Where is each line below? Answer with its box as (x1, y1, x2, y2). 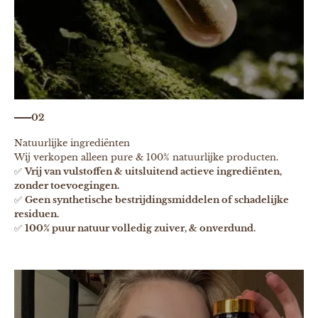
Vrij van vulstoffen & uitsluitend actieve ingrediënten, (25, 165, 282, 178)
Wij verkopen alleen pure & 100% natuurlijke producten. (14, 151, 278, 164)
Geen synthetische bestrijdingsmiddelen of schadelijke (25, 194, 289, 207)
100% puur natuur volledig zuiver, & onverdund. (25, 222, 256, 235)
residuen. (14, 208, 59, 221)
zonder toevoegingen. (14, 180, 119, 192)
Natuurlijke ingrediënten (14, 137, 130, 150)
